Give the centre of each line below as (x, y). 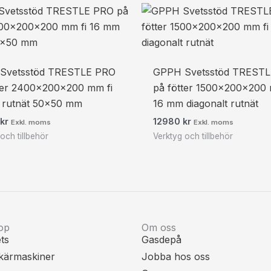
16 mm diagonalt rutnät (206, 103)
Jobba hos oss (176, 256)
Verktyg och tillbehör (193, 136)
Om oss (159, 227)
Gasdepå (162, 239)
